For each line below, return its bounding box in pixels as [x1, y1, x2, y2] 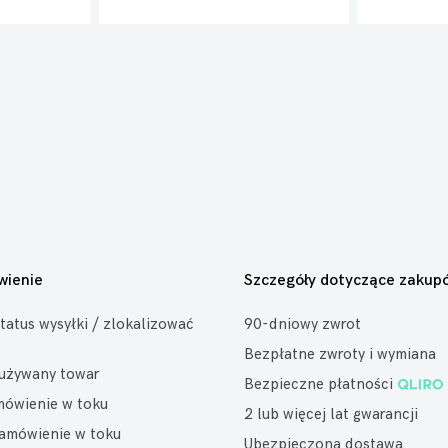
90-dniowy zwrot [244, 315, 361, 334]
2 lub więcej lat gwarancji [244, 405, 418, 424]
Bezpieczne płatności [244, 375, 393, 394]
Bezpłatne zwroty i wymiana [244, 345, 436, 364]
